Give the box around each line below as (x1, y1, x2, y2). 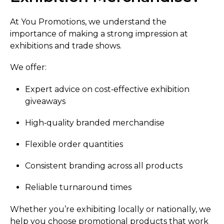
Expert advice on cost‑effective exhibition (25, 84, 189, 94)
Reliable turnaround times (25, 182, 131, 192)
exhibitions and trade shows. (10, 41, 121, 51)
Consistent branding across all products (25, 161, 182, 171)
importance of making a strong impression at (10, 29, 188, 39)
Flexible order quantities (25, 139, 123, 149)
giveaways (25, 96, 65, 106)
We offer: (10, 62, 46, 72)
